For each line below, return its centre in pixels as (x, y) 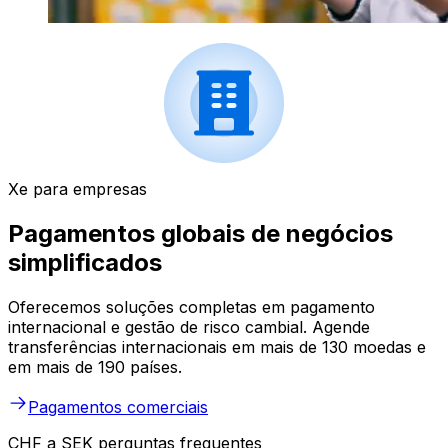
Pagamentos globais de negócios (200, 234)
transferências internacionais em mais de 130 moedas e (217, 347)
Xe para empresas (77, 189)
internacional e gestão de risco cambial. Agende (189, 327)
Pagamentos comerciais (118, 407)
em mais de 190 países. (95, 367)
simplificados (85, 263)
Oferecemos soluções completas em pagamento (191, 307)
